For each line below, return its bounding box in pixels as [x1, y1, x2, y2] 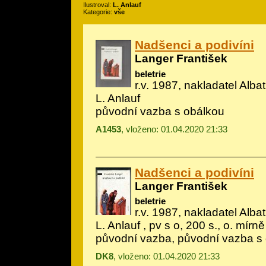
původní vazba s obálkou [96, 104, 224, 118]
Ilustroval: [83, 1, 113, 9]
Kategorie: [83, 8, 114, 16]
